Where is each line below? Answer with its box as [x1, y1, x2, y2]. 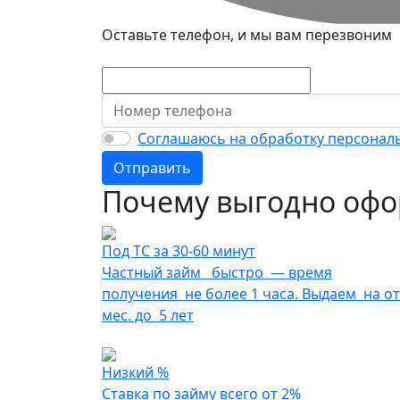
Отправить [113, 158, 191, 179]
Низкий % [102, 362, 169, 383]
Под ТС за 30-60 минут [102, 241, 255, 262]
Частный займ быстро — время [102, 262, 332, 283]
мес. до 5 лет [102, 305, 194, 326]
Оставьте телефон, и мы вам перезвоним [102, 25, 392, 46]
